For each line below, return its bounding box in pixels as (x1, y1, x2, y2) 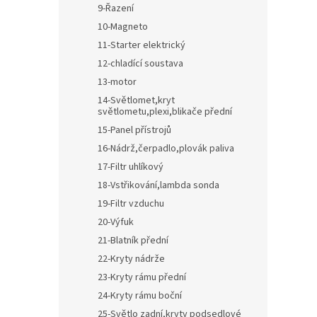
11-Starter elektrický (98, 38, 185, 52)
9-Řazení (98, 1, 134, 16)
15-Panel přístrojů (98, 123, 171, 137)
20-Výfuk (98, 215, 134, 229)
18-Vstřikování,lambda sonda (98, 178, 219, 192)
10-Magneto (98, 20, 148, 34)
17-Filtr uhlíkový (98, 160, 163, 174)
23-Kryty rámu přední (98, 270, 186, 284)
